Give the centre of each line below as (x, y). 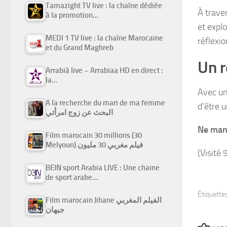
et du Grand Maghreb (80, 48)
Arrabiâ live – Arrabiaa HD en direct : (104, 71)
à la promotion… (72, 15)
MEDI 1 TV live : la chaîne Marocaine (104, 38)
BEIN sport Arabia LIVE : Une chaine (103, 168)
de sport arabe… (72, 178)
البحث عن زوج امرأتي (79, 113)
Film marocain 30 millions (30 (94, 136)
